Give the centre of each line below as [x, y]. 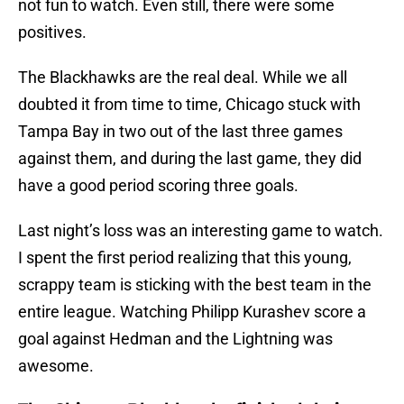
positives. [52, 32]
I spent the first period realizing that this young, [185, 258]
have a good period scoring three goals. [158, 186]
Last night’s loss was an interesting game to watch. [201, 231]
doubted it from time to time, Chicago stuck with [189, 105]
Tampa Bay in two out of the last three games [180, 132]
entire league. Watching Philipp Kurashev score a [192, 312]
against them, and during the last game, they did [190, 159]
